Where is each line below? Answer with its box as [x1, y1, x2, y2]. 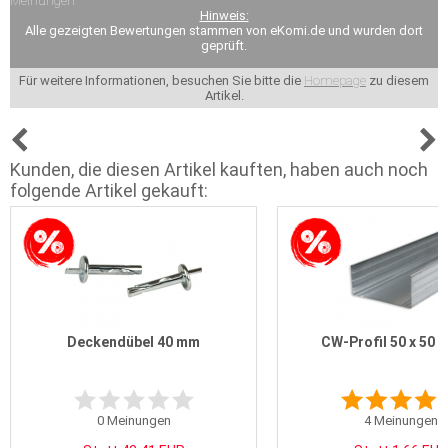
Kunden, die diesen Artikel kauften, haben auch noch [10, 158, 428, 180]
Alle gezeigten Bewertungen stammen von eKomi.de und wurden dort [25, 22, 423, 38]
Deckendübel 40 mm [67, 333, 200, 350]
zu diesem [366, 72, 429, 88]
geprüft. [201, 37, 247, 53]
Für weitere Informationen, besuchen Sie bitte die [19, 72, 304, 88]
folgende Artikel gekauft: [10, 179, 208, 201]
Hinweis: [199, 7, 249, 23]
